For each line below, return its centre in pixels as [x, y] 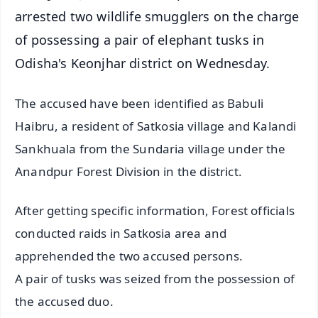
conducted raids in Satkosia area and [121, 234]
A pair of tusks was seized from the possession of [155, 279]
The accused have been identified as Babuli [139, 104]
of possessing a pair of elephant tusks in [140, 39]
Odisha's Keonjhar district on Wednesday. [143, 63]
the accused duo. [64, 302]
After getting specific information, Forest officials [155, 211]
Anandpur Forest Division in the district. [128, 172]
